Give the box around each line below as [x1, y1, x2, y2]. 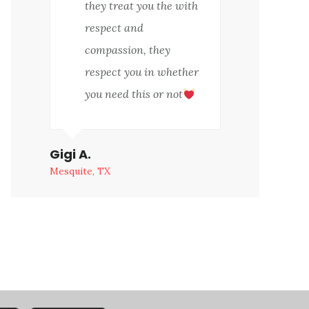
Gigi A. [50, 146, 91, 163]
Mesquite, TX [50, 165, 110, 178]
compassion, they [85, 43, 170, 57]
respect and [85, 21, 143, 35]
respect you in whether [85, 65, 199, 79]
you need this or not [85, 87, 183, 101]
